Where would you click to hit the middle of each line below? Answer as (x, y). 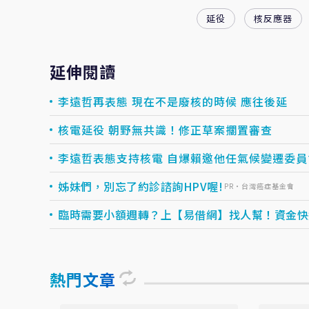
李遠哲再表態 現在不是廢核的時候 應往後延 (173, 101)
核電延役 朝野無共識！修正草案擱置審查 (165, 130)
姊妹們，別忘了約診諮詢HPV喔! (140, 186)
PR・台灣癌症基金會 (259, 186)
